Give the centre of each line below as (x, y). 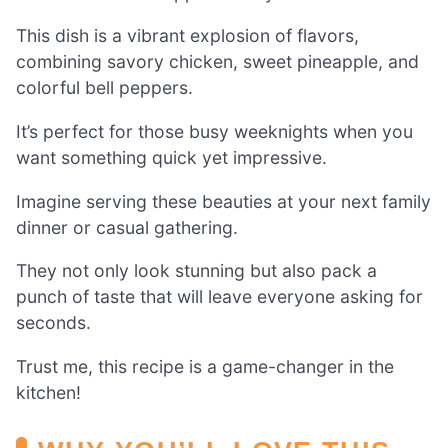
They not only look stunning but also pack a (196, 271)
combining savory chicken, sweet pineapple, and (217, 62)
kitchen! (48, 392)
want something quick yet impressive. (171, 158)
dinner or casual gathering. (127, 227)
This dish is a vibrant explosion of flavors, (187, 36)
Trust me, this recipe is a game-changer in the (205, 366)
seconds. (53, 323)
